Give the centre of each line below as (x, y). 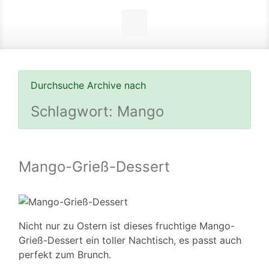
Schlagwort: (74, 112)
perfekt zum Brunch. (65, 255)
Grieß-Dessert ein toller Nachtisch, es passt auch (130, 240)
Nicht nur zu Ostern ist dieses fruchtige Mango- (127, 226)
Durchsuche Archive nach (88, 86)
